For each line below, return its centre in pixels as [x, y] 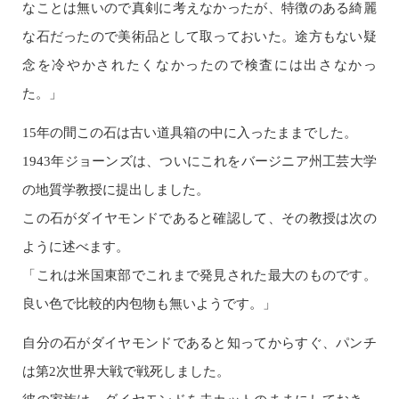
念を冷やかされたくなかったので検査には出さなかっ [199, 65]
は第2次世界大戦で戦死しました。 [126, 371]
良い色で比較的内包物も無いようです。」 [150, 304]
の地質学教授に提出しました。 [116, 190]
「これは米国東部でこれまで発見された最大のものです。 [199, 275]
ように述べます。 [76, 247]
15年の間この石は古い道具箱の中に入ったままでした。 [190, 133]
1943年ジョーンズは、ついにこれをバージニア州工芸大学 [199, 161]
